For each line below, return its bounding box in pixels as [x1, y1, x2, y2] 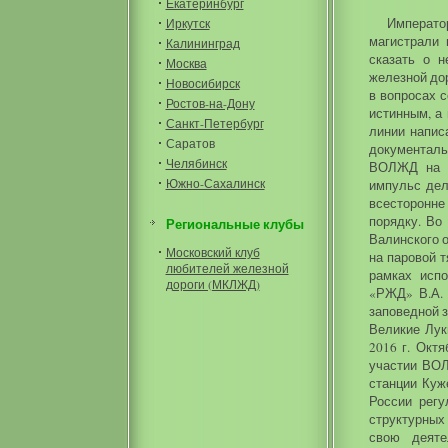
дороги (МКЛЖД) [165, 276, 260, 292]
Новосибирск [165, 75, 240, 91]
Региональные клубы [165, 214, 304, 234]
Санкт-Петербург [165, 115, 264, 131]
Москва [165, 55, 207, 71]
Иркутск [165, 15, 210, 31]
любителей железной [165, 260, 289, 276]
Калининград [165, 35, 240, 51]
